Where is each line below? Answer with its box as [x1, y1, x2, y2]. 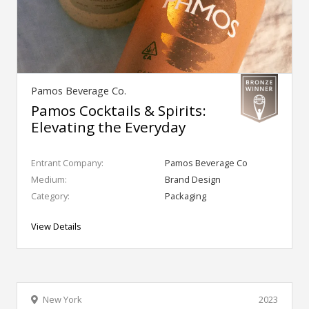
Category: [31, 189, 70, 202]
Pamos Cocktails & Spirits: [31, 100, 206, 120]
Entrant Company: [31, 156, 103, 169]
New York [43, 292, 82, 306]
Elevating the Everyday [31, 117, 186, 137]
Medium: [31, 172, 67, 186]
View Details [31, 219, 81, 232]
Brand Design [165, 172, 221, 186]
